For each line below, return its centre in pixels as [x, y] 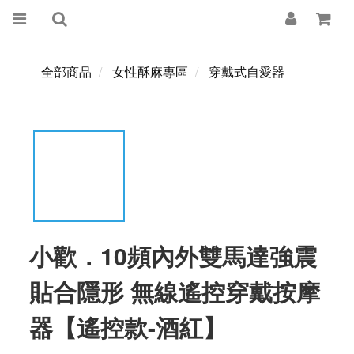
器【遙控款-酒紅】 [128, 327]
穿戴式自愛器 [247, 72]
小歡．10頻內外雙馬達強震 [173, 256]
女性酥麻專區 [150, 72]
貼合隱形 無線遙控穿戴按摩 [175, 291]
